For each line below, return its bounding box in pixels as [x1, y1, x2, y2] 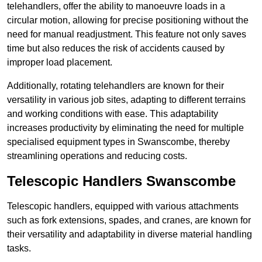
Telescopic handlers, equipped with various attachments [7, 201, 239, 212]
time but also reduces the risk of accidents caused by [7, 43, 225, 54]
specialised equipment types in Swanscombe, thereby [7, 137, 230, 147]
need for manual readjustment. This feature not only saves [7, 29, 246, 40]
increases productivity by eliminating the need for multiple [7, 123, 244, 133]
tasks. [7, 243, 31, 254]
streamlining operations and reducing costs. [7, 151, 187, 161]
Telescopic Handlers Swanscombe [7, 173, 236, 189]
